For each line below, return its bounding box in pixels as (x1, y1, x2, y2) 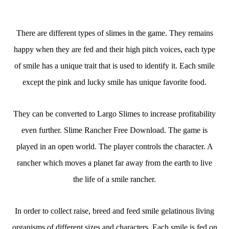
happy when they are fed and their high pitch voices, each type (14, 45, 215, 54)
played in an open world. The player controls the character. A (16, 142, 213, 151)
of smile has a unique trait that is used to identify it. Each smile (14, 61, 215, 70)
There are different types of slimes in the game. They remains (16, 29, 213, 37)
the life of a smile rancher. (73, 175, 156, 184)
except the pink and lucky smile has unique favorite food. (22, 78, 207, 86)
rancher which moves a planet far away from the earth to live (17, 158, 212, 167)
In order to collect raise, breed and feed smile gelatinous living (15, 207, 214, 215)
